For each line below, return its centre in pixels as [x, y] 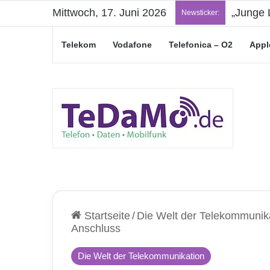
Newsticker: [200, 13]
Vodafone [132, 45]
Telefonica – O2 [201, 45]
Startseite [106, 216]
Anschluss [96, 228]
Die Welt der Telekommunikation [141, 256]
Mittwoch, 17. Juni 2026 [109, 13]
